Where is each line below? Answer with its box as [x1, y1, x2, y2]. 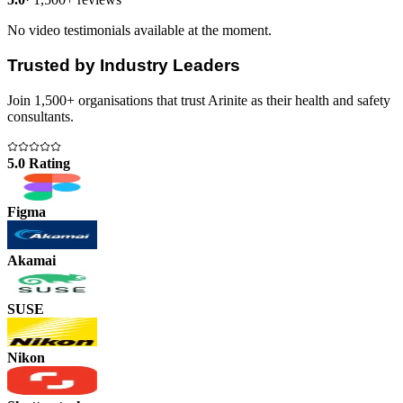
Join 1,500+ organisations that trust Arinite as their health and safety [7, 92, 390, 108]
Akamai [7, 252, 56, 268]
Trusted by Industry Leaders [7, 55, 240, 75]
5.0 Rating [7, 155, 70, 171]
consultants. [7, 108, 74, 124]
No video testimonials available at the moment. [7, 22, 272, 39]
